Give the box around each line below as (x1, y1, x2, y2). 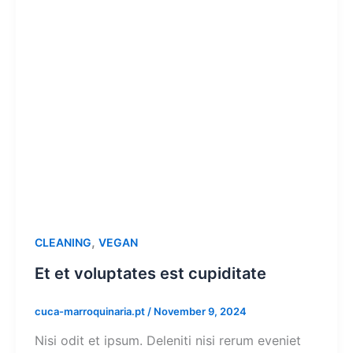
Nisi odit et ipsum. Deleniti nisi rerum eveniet (35, 333, 301, 349)
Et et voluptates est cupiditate (35, 263, 266, 283)
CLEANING (35, 235, 91, 249)
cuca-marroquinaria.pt (35, 304, 147, 318)
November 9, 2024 (154, 304, 247, 318)
